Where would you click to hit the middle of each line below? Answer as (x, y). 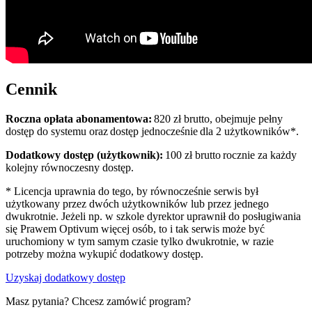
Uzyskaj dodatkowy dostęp (65, 278)
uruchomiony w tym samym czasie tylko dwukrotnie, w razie (140, 242)
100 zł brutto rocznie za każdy (230, 155)
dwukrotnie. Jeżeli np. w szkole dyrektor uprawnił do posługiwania (153, 217)
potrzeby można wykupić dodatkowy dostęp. (104, 254)
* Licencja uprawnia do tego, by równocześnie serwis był (132, 192)
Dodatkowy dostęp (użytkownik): (84, 155)
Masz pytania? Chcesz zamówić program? (98, 302)
